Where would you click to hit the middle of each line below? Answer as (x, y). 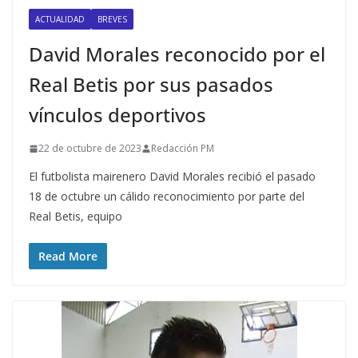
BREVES (112, 19)
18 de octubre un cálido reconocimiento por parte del (167, 196)
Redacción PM (183, 148)
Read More (68, 256)
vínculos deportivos (117, 115)
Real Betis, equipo (76, 216)
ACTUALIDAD (60, 19)
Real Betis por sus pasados (151, 84)
